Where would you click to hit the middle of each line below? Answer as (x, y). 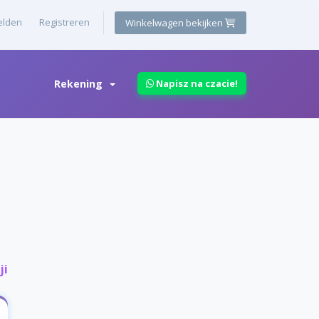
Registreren (64, 22)
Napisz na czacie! (196, 83)
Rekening (81, 84)
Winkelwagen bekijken (174, 23)
